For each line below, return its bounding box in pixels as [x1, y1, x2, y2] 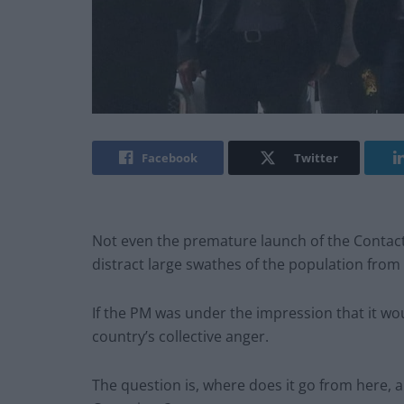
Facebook [141, 150, 197, 167]
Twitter [293, 150, 338, 167]
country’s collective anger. [92, 326, 269, 347]
